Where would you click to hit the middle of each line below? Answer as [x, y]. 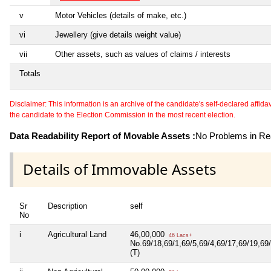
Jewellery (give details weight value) [118, 35]
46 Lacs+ [179, 235]
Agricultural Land [77, 234]
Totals [30, 74]
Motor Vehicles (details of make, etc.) [121, 16]
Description [67, 206]
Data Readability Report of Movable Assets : [103, 136]
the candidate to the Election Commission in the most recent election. [122, 115]
